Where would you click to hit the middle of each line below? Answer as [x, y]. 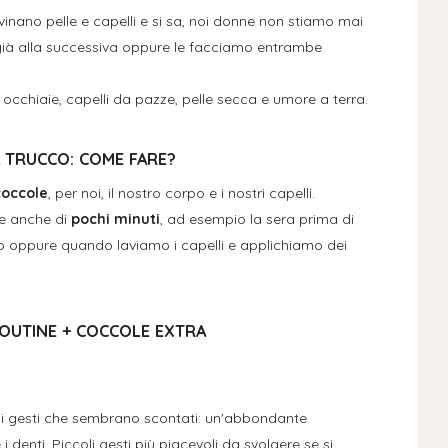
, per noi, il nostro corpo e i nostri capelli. [181, 193]
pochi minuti [115, 219]
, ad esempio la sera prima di [256, 219]
